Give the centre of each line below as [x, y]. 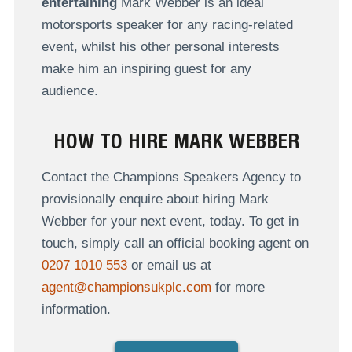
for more [238, 288]
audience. [70, 90]
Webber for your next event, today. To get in [170, 222]
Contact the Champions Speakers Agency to [171, 178]
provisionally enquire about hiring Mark [155, 200]
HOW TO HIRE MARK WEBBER [176, 141]
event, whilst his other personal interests [160, 46]
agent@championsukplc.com [126, 288]
